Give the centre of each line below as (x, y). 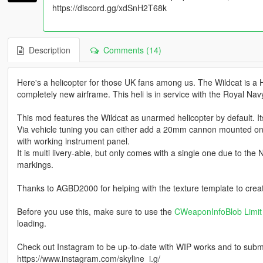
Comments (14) (130, 50)
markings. (35, 165)
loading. (31, 223)
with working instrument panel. (73, 141)
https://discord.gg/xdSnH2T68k (109, 8)
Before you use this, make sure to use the (95, 212)
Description (47, 50)
